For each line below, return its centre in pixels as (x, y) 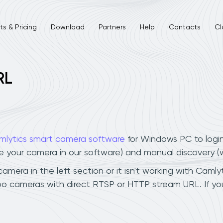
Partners (112, 27)
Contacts (184, 27)
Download (67, 27)
